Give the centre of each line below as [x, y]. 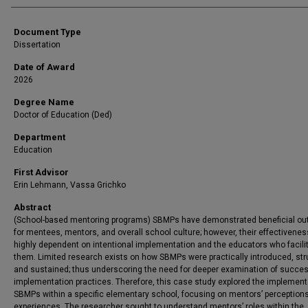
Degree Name [44, 102]
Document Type [47, 32]
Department [40, 137]
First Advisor [41, 172]
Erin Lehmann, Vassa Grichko [70, 185]
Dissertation [37, 45]
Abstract [32, 207]
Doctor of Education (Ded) [63, 115]
